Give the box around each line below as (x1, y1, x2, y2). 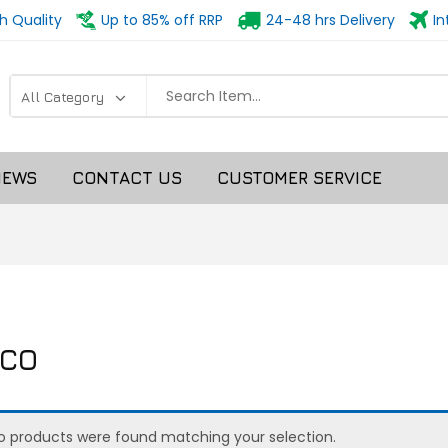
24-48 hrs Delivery (265, 10, 395, 30)
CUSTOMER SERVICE (217, 167, 382, 188)
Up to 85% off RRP (101, 10, 224, 30)
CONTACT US (72, 167, 182, 188)
